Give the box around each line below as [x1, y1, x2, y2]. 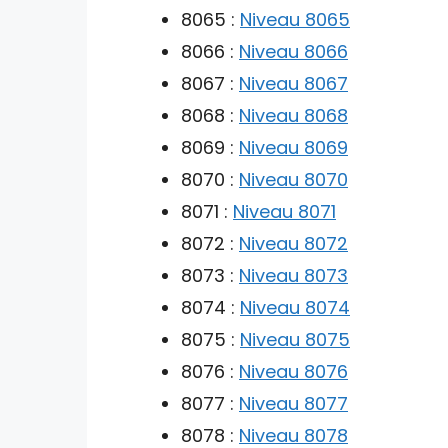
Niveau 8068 [239, 102, 348, 128]
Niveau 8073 [239, 262, 348, 288]
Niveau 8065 [240, 6, 350, 32]
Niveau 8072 [239, 230, 348, 256]
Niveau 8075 [240, 326, 350, 352]
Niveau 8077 [239, 390, 348, 416]
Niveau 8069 [239, 134, 348, 160]
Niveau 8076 [239, 358, 348, 384]
